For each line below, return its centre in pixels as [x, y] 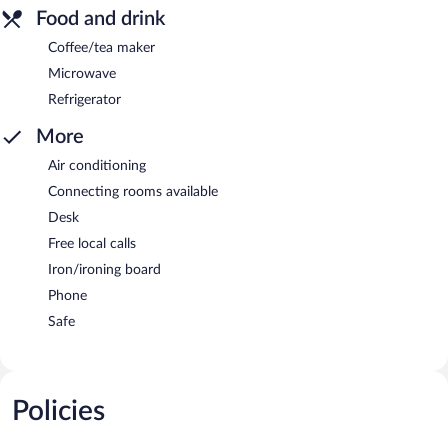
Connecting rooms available [133, 191]
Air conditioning [97, 165]
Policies [58, 410]
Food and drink [100, 18]
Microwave [82, 73]
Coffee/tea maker [101, 47]
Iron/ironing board [104, 269]
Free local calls [92, 243]
